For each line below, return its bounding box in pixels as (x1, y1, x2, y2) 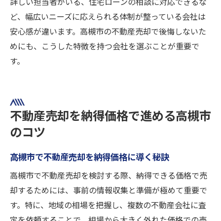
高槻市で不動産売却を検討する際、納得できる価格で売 (10, 171, 207, 181)
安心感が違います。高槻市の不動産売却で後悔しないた (10, 27, 206, 37)
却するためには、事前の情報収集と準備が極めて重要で (10, 185, 207, 195)
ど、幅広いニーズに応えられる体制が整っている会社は (10, 12, 206, 22)
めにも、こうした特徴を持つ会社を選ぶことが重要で (10, 41, 199, 51)
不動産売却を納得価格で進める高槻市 (10, 109, 211, 123)
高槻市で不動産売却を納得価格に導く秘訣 (10, 152, 169, 162)
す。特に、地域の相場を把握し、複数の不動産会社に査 (10, 200, 206, 210)
